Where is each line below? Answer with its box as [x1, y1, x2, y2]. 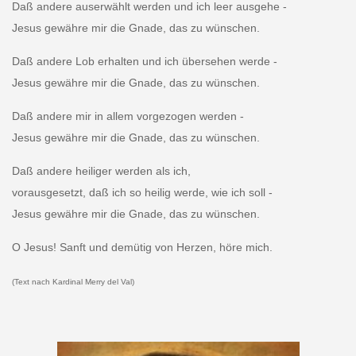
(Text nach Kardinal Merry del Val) [11, 277, 134, 287]
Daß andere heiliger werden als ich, [11, 164, 191, 178]
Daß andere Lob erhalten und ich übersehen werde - [11, 55, 277, 68]
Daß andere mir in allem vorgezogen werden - [11, 110, 244, 123]
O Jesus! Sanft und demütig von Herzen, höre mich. [11, 241, 273, 254]
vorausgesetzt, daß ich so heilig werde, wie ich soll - [11, 186, 273, 199]
